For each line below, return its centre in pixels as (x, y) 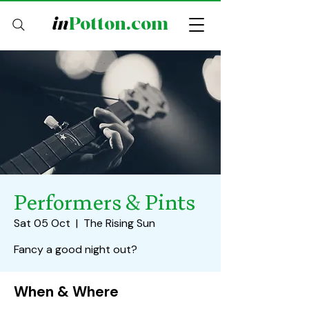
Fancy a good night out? (76, 249)
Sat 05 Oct (42, 223)
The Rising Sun (119, 223)
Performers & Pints (104, 202)
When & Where (66, 292)
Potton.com (118, 24)
